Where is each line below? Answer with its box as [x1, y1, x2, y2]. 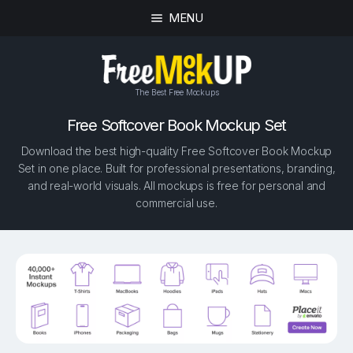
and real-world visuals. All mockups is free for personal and [28, 179, 325, 193]
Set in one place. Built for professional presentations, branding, [17, 162, 336, 176]
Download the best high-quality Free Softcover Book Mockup [20, 144, 333, 158]
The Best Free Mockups [134, 87, 219, 97]
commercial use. [136, 196, 217, 210]
